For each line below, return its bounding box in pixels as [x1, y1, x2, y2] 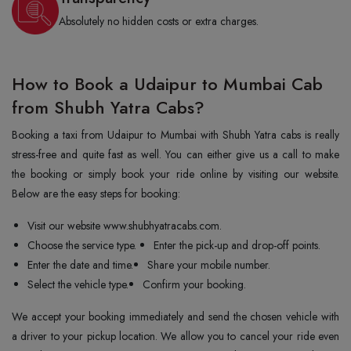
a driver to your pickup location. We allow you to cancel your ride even [12, 328, 339, 344]
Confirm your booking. [143, 277, 249, 292]
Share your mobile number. [147, 257, 270, 273]
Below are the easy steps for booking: [12, 186, 183, 201]
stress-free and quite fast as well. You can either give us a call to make [12, 147, 339, 162]
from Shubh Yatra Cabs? [12, 95, 204, 120]
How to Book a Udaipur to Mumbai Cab [12, 71, 323, 96]
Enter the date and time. [27, 257, 133, 273]
